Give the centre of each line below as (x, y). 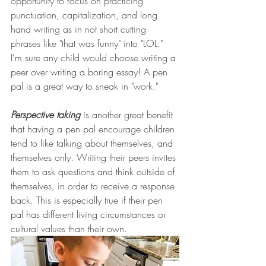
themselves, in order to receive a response (94, 186)
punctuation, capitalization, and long (85, 15)
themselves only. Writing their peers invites (95, 157)
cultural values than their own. (69, 228)
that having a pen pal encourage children (94, 129)
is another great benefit (129, 114)
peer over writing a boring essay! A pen (91, 72)
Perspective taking (47, 114)
